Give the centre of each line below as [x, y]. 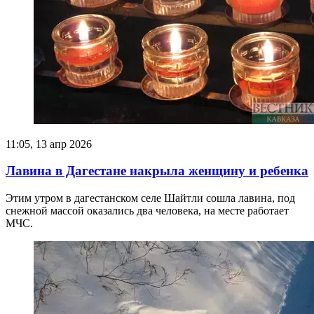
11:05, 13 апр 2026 [49, 144]
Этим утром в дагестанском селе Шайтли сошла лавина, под [150, 198]
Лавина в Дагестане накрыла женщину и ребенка [157, 171]
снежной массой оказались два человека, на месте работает [147, 211]
